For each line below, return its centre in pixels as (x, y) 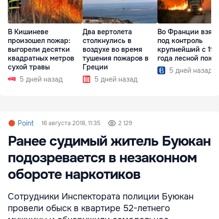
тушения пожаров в (116, 58)
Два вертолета (107, 32)
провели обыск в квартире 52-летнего (89, 208)
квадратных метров (41, 58)
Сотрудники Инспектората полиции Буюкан (101, 197)
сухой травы (29, 67)
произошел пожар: (39, 40)
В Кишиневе (28, 32)
